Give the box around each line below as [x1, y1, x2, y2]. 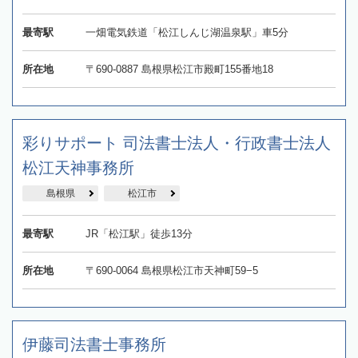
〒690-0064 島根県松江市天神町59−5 [85, 265, 258, 277]
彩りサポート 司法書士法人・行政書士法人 [22, 134, 331, 153]
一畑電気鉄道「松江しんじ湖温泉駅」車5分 [85, 26, 288, 39]
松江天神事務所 [22, 159, 134, 177]
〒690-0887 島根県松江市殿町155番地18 [85, 63, 273, 76]
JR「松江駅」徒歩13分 [85, 228, 193, 241]
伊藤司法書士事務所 [22, 336, 166, 354]
